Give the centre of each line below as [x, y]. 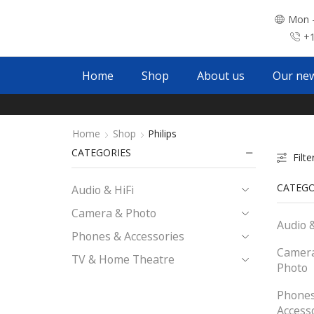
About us [221, 75]
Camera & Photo [114, 213]
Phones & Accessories [128, 236]
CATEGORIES [101, 152]
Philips [162, 134]
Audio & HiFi [103, 190]
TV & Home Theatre [123, 259]
